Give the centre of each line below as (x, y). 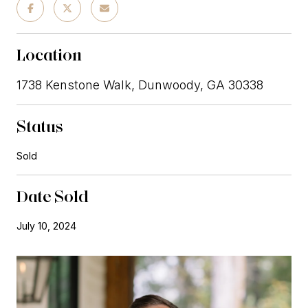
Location (49, 54)
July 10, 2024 (46, 225)
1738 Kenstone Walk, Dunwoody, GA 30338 (140, 85)
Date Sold (53, 196)
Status (40, 126)
